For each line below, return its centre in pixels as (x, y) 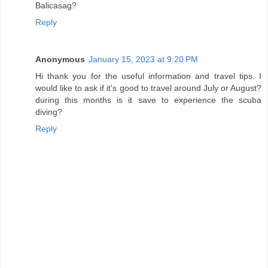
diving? (49, 112)
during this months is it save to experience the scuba (148, 100)
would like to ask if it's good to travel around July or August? (148, 88)
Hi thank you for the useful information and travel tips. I (148, 76)
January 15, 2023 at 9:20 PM (143, 59)
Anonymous (60, 59)
